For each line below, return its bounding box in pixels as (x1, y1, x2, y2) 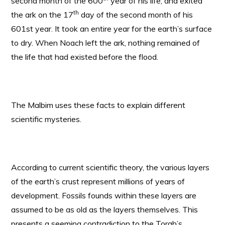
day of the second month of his (79, 10, 193, 20)
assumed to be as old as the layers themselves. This (11, 204, 198, 214)
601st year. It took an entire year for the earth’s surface (11, 24, 212, 34)
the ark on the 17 (11, 10, 74, 20)
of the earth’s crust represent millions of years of (11, 176, 185, 186)
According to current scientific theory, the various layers (11, 162, 210, 172)
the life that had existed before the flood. (11, 52, 159, 62)
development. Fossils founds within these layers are (11, 190, 197, 200)
